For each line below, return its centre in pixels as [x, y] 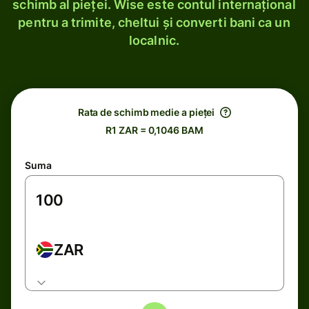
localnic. [154, 40]
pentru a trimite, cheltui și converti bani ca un [154, 22]
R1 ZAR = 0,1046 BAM [154, 130]
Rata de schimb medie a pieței [146, 112]
